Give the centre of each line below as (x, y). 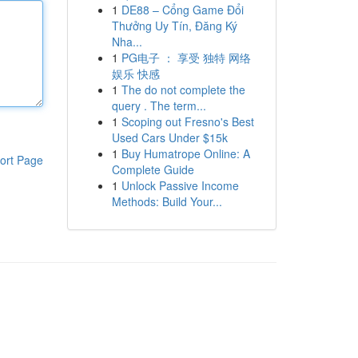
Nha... (127, 42)
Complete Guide (153, 169)
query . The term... (159, 105)
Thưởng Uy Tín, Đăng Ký (174, 26)
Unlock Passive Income (180, 185)
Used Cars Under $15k (169, 137)
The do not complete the (183, 89)
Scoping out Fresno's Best (187, 121)
